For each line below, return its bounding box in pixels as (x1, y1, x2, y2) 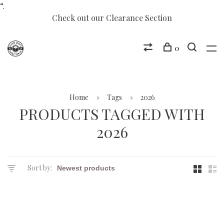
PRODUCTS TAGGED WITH (19, 104, 205, 124)
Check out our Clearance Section (52, 12, 172, 23)
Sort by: (27, 163, 52, 172)
